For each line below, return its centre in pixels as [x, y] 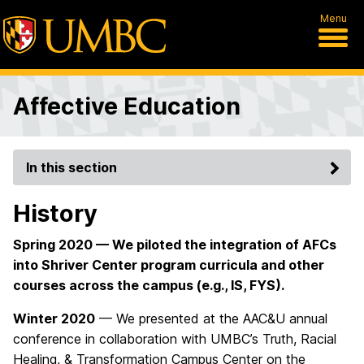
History [55, 213]
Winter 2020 [54, 318]
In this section [71, 167]
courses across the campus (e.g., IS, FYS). [149, 285]
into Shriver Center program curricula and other [169, 265]
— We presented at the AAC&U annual [211, 318]
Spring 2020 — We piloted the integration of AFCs [175, 245]
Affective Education [127, 106]
